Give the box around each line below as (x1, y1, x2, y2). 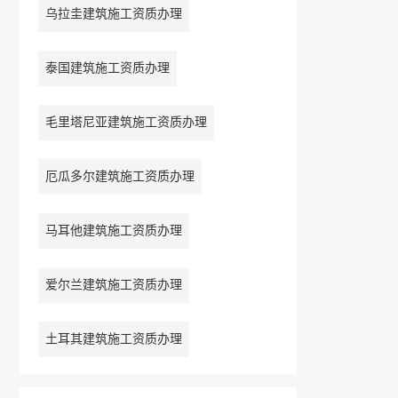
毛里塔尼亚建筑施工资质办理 (44, 115, 207, 130)
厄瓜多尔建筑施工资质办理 (44, 170, 195, 184)
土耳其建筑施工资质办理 (44, 332, 182, 346)
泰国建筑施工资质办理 (44, 61, 170, 76)
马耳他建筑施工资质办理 (44, 224, 182, 238)
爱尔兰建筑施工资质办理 (44, 278, 182, 292)
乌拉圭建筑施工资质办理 (44, 7, 182, 21)
